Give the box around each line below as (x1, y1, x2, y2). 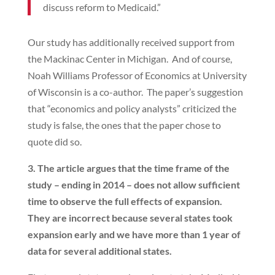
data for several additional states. (27, 245, 172, 257)
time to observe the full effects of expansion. (27, 195, 224, 207)
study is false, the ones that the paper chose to (27, 119, 221, 131)
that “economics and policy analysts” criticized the (27, 103, 236, 114)
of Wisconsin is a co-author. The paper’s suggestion (27, 86, 243, 98)
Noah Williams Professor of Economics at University (27, 69, 247, 81)
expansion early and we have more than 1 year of (27, 228, 241, 240)
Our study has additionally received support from (27, 36, 234, 48)
